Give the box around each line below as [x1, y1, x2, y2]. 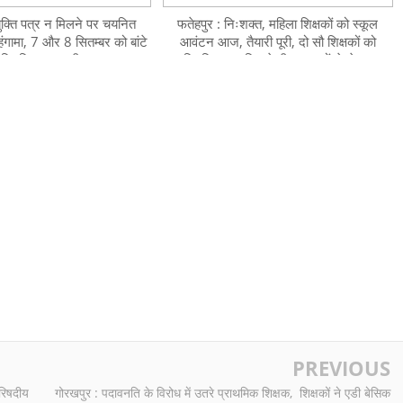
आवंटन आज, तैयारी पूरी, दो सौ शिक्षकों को [179, 32, 376, 50]
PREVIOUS [292, 354, 390, 381]
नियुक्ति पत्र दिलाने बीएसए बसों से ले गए [183, 50, 372, 68]
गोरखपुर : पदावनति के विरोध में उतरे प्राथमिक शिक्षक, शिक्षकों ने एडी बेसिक [55, 383, 390, 401]
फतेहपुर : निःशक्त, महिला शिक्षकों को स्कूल [177, 14, 379, 32]
